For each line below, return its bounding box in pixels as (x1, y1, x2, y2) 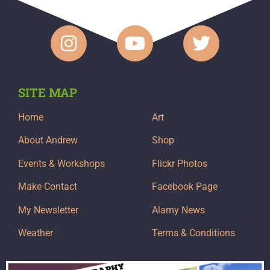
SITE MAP (18, 84, 77, 100)
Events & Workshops (18, 157, 105, 169)
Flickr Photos (152, 157, 207, 169)
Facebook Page (152, 181, 218, 193)
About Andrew (18, 134, 78, 146)
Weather (18, 227, 53, 239)
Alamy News (152, 204, 205, 216)
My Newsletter (18, 204, 78, 216)
